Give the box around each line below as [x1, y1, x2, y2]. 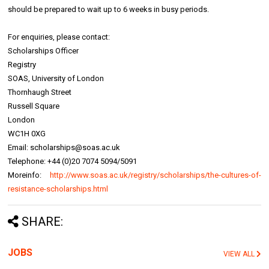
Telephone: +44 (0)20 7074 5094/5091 [8, 157, 138, 166]
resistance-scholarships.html [8, 184, 109, 194]
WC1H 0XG [8, 129, 46, 139]
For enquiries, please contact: [8, 32, 110, 42]
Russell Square [8, 101, 60, 111]
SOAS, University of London [8, 74, 104, 83]
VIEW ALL [223, 250, 255, 259]
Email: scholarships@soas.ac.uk [8, 143, 121, 153]
